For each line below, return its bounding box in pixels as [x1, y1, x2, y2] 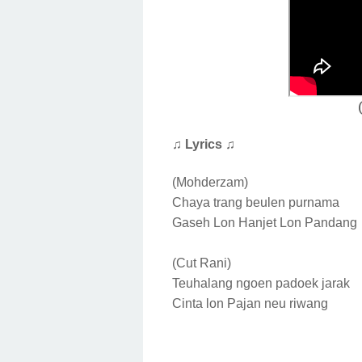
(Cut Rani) [172, 255, 231, 270]
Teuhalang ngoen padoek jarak [172, 276, 353, 290]
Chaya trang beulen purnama [172, 195, 343, 209]
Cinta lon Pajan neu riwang [172, 296, 331, 310]
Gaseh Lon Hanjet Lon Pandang [172, 215, 360, 229]
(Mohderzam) [172, 175, 251, 189]
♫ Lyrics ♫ [172, 137, 238, 152]
